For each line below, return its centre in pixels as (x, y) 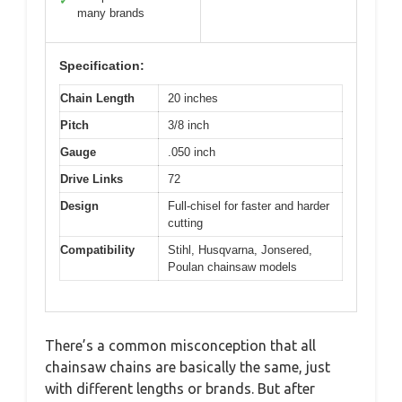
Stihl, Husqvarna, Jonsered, (240, 249)
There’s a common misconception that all (180, 346)
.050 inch (192, 152)
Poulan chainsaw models (232, 267)
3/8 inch (188, 125)
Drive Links (92, 179)
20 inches (193, 98)
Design (79, 205)
